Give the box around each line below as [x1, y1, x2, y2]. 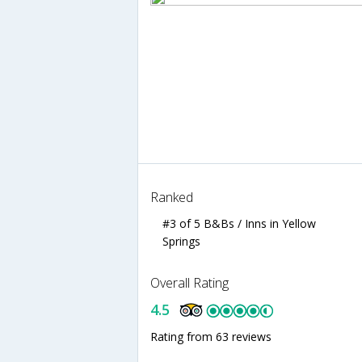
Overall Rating [150, 273, 229, 292]
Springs [162, 233, 200, 249]
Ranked [150, 187, 193, 206]
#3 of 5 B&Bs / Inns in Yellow [162, 215, 316, 231]
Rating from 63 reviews [150, 328, 271, 344]
